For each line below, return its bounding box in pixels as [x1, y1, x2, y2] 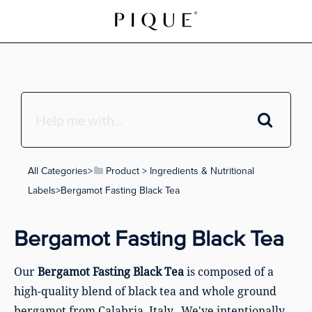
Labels [28, 185, 56, 196]
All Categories [28, 165, 88, 177]
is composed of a [184, 264, 274, 279]
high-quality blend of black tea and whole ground [14, 283, 276, 299]
